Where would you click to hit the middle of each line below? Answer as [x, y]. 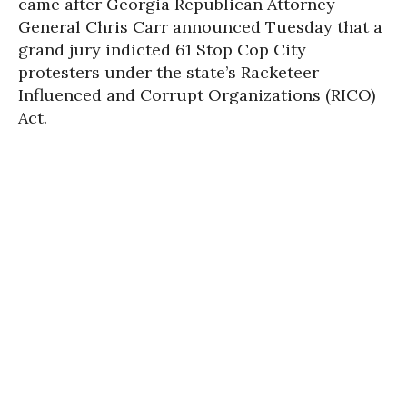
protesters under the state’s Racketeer [169, 73]
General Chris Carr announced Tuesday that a [200, 27]
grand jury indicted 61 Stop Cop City [162, 50]
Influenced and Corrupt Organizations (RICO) [197, 95]
